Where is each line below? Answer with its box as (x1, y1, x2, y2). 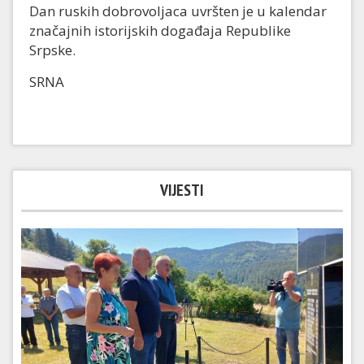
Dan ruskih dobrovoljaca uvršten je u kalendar (29, 2, 327, 21)
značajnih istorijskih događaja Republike (29, 21, 291, 41)
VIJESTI (160, 180, 204, 201)
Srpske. (29, 41, 76, 60)
